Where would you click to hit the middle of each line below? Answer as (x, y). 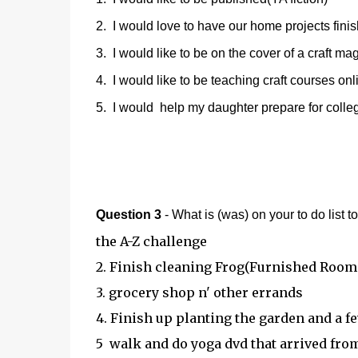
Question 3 (128, 215)
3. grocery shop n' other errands (199, 292)
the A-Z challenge (151, 241)
